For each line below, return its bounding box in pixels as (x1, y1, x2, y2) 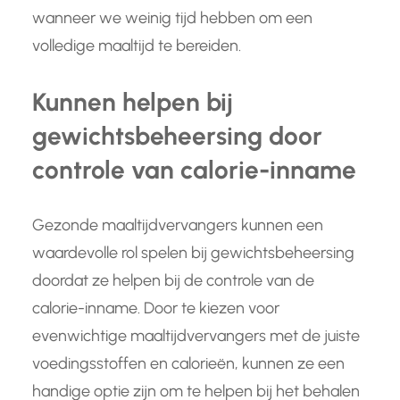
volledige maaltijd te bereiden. (32, 36, 241, 56)
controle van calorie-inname (32, 154, 356, 186)
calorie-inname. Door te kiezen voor (32, 298, 279, 319)
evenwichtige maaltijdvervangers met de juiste (32, 326, 360, 346)
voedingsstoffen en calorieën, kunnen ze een (32, 354, 345, 374)
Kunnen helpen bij (32, 87, 233, 118)
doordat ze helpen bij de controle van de (32, 271, 314, 291)
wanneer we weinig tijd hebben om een (32, 8, 312, 29)
